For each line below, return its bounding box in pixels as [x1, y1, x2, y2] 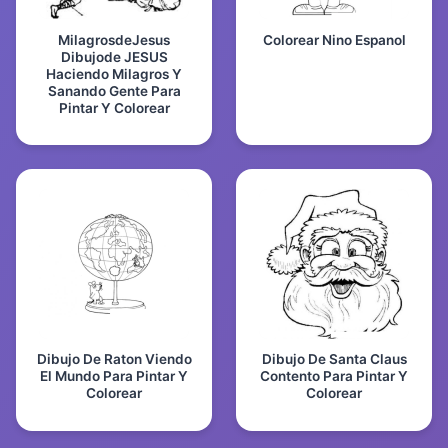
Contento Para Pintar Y [260, 368, 408, 385]
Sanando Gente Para [47, 82, 181, 99]
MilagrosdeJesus [58, 31, 170, 48]
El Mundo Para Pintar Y [40, 368, 188, 385]
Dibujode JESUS [60, 48, 168, 65]
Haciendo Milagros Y [46, 65, 182, 82]
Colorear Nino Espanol [262, 31, 406, 48]
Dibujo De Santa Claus [261, 351, 407, 368]
